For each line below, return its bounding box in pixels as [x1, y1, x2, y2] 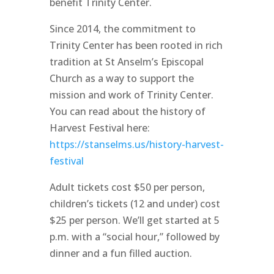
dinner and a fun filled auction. [49, 246, 192, 260]
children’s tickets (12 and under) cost [49, 197, 220, 210]
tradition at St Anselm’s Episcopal [49, 55, 204, 68]
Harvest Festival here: [49, 121, 150, 135]
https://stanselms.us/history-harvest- [49, 138, 224, 151]
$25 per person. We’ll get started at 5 [49, 213, 220, 227]
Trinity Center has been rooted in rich [49, 39, 223, 52]
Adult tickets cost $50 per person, [49, 180, 205, 194]
